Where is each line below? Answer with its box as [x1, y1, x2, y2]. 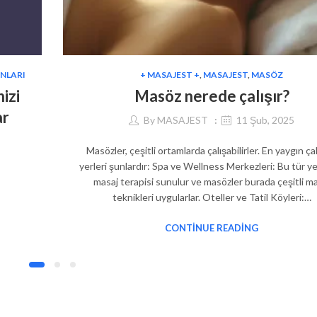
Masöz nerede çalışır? [134, 86, 289, 105]
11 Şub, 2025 [236, 114, 294, 127]
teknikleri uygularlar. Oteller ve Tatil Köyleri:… [112, 191, 311, 204]
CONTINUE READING [165, 222, 258, 234]
